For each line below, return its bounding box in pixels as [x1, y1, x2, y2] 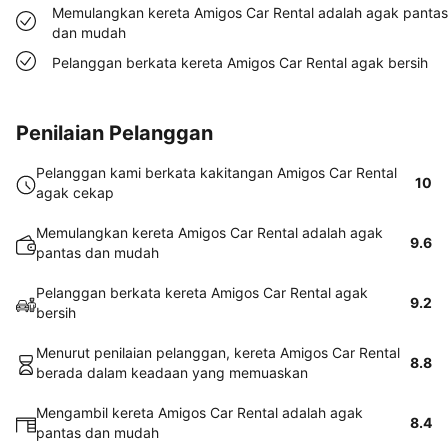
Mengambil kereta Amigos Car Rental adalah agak [36, 404, 363, 421]
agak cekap [36, 184, 114, 201]
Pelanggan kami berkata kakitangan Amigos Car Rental [36, 164, 397, 181]
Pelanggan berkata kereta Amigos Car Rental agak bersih [52, 54, 428, 71]
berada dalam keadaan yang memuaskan [36, 364, 308, 381]
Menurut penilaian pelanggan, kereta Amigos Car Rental [36, 344, 400, 361]
